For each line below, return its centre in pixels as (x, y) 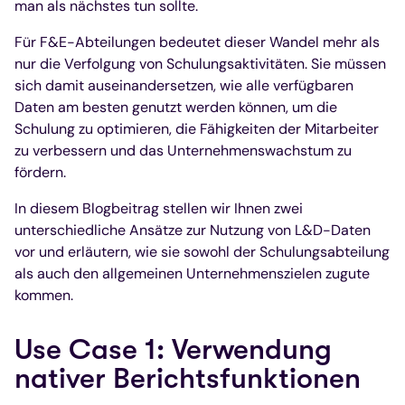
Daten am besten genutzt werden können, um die (176, 107)
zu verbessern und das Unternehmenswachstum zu (183, 150)
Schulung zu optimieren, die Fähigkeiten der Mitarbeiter (197, 128)
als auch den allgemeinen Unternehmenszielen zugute (192, 273)
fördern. (40, 172)
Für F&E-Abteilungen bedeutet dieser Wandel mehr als (197, 42)
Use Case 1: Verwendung (173, 349)
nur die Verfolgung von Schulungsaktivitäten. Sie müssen (200, 63)
